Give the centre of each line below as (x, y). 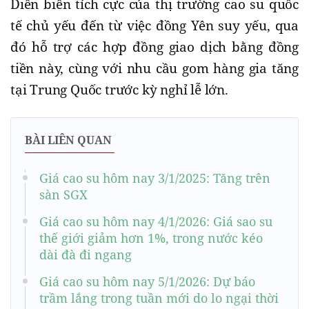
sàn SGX (63, 195)
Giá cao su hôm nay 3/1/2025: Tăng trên (155, 178)
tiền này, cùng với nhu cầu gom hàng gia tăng (154, 69)
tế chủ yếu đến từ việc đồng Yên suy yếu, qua (154, 26)
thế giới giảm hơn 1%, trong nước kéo (151, 238)
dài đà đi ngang (86, 255)
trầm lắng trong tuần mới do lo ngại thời (159, 298)
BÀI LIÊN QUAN (68, 140)
